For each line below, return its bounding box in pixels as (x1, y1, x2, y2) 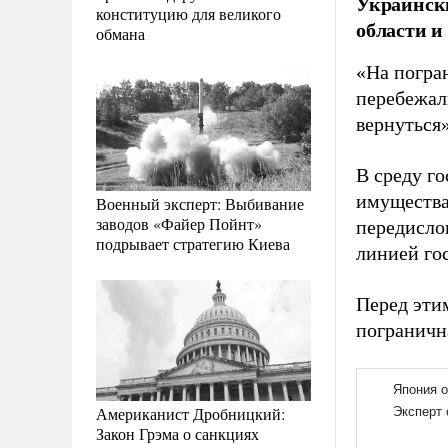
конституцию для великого (96, 2, 281, 24)
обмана (96, 22, 145, 44)
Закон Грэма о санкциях (96, 422, 259, 444)
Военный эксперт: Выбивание (96, 192, 304, 214)
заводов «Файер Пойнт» (96, 212, 262, 234)
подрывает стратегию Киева (96, 232, 290, 254)
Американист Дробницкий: (96, 402, 285, 424)
